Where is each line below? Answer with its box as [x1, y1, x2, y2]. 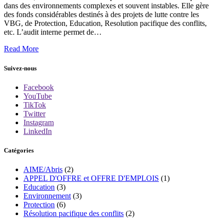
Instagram [23, 118, 54, 127]
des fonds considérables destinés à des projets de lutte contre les [4, 10, 199, 19]
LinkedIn [23, 127, 52, 135]
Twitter [23, 109, 45, 118]
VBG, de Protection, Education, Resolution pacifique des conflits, [4, 19, 207, 28]
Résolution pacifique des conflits [23, 209, 124, 218]
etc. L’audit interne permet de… [4, 28, 102, 37]
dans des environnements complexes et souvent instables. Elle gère [4, 1, 209, 10]
